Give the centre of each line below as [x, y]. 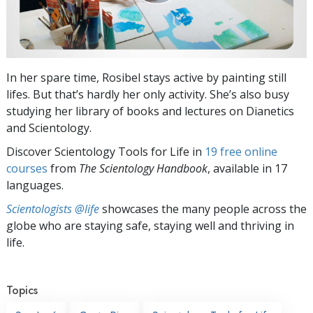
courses [27, 168]
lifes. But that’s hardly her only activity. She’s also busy [148, 94]
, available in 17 [247, 168]
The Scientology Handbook [143, 168]
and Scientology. [49, 128]
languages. [35, 185]
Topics [22, 290]
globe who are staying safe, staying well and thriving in [150, 225]
